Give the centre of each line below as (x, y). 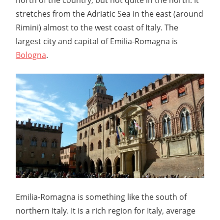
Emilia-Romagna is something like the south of (101, 197)
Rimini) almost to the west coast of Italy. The (97, 27)
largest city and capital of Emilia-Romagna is (97, 41)
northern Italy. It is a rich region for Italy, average (106, 210)
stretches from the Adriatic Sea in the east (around (110, 14)
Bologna (31, 55)
